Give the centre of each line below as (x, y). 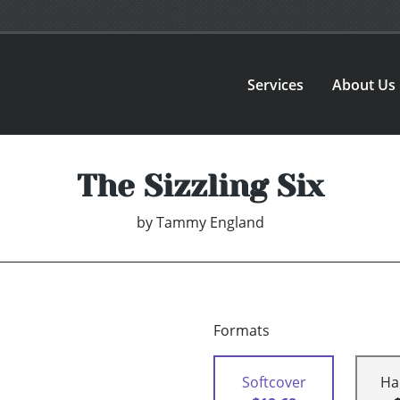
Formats (242, 331)
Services (276, 84)
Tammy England (210, 223)
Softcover (274, 383)
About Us (364, 84)
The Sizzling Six (200, 186)
